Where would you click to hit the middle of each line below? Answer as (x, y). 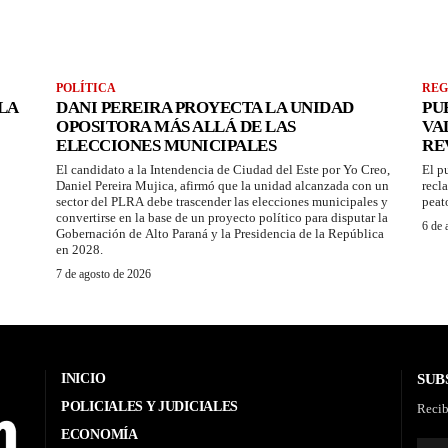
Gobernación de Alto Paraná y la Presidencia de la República (220, 234)
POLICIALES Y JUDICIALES (150, 407)
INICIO (83, 379)
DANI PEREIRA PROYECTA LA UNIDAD (205, 108)
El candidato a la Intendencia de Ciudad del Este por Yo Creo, (223, 170)
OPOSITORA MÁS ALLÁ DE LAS (176, 127)
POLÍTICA (86, 88)
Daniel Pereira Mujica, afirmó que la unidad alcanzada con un (222, 186)
